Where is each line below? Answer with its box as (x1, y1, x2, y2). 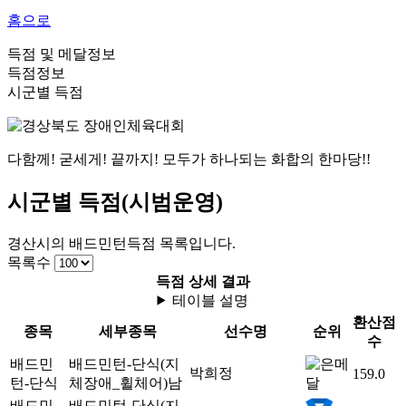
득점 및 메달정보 (7, 45, 116, 62)
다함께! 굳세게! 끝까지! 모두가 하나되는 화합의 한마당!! (7, 150, 371, 167)
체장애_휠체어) (69, 374, 168, 391)
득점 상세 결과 (156, 273, 250, 289)
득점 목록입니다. (127, 235, 236, 251)
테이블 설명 (172, 292, 249, 308)
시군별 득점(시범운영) (7, 189, 223, 214)
